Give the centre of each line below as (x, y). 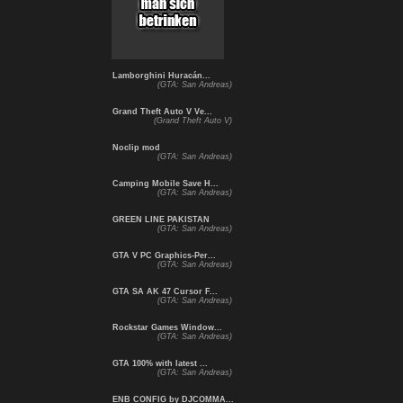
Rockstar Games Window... (166, 327)
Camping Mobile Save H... (164, 184)
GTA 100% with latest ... (159, 363)
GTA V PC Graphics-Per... (163, 255)
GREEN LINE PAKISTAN (160, 219)
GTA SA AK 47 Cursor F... (164, 291)
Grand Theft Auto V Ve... (161, 112)
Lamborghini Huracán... (160, 76)
